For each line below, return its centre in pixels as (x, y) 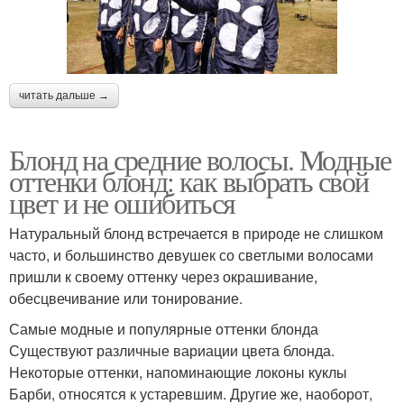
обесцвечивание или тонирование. (126, 298)
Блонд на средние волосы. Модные (200, 159)
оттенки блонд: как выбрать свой (189, 180)
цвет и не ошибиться (122, 202)
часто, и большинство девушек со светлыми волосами (191, 254)
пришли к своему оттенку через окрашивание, (163, 276)
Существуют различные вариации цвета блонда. (172, 350)
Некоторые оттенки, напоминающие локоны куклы (178, 372)
